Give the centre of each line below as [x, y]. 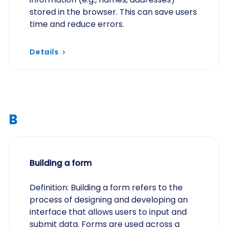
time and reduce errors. [77, 24]
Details [44, 52]
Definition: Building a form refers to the [106, 188]
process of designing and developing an [109, 200]
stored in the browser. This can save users [113, 12]
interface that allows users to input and [108, 212]
